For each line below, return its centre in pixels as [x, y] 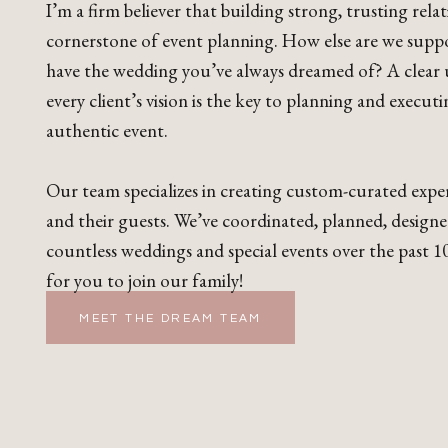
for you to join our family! [144, 280]
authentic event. [109, 130]
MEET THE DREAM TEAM [170, 318]
